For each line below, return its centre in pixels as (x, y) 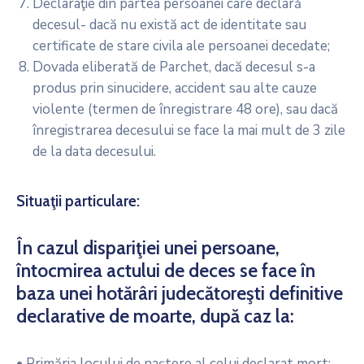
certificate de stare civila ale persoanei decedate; (181, 46)
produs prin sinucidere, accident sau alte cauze (175, 88)
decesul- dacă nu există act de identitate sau (169, 25)
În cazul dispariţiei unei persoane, (148, 248)
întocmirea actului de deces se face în (166, 271)
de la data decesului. (94, 152)
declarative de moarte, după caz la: (155, 316)
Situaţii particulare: (78, 201)
